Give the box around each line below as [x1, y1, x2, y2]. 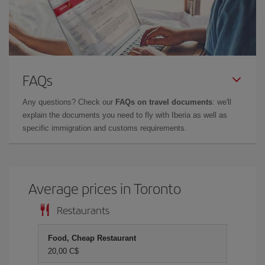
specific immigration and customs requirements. [22, 123, 187, 132]
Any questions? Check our [22, 97, 115, 106]
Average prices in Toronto [28, 177, 182, 198]
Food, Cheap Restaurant [48, 233, 136, 243]
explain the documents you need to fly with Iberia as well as [22, 110, 227, 119]
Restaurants [57, 202, 109, 217]
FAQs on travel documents [115, 97, 212, 106]
